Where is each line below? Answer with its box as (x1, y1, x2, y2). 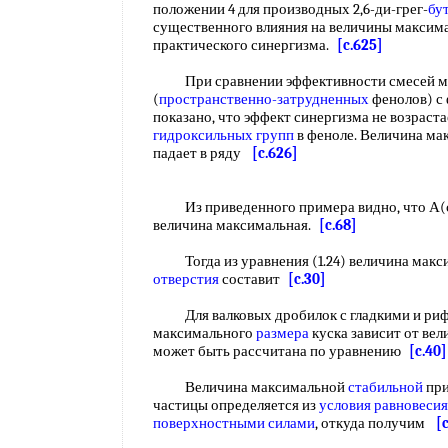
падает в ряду (153, 144, 252, 162)
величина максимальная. (153, 216, 319, 234)
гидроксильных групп (153, 126, 294, 144)
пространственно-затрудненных (159, 90, 369, 108)
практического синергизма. (153, 36, 337, 54)
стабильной (348, 378, 423, 396)
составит (219, 270, 288, 288)
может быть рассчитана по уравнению (153, 342, 409, 360)
